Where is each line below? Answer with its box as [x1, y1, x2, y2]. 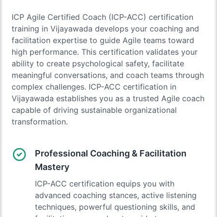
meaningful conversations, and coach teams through [12, 70, 204, 80]
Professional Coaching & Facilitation [35, 148, 186, 158]
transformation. [12, 116, 68, 126]
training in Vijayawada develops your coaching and [12, 23, 199, 33]
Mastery [35, 161, 69, 172]
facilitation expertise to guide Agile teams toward [12, 35, 194, 45]
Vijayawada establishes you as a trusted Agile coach [12, 93, 204, 103]
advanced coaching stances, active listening [35, 190, 197, 200]
